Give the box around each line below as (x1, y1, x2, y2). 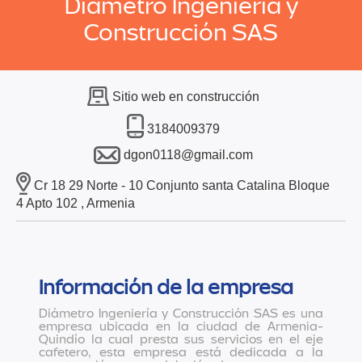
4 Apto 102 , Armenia (16, 196, 135, 210)
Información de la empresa (39, 274, 293, 301)
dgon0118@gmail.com (123, 148, 253, 162)
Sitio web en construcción (112, 90, 259, 103)
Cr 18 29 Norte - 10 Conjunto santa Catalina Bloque (34, 179, 330, 192)
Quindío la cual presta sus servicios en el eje (39, 331, 323, 347)
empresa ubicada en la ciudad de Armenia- (39, 318, 323, 335)
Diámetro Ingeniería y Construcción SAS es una (39, 305, 323, 322)
